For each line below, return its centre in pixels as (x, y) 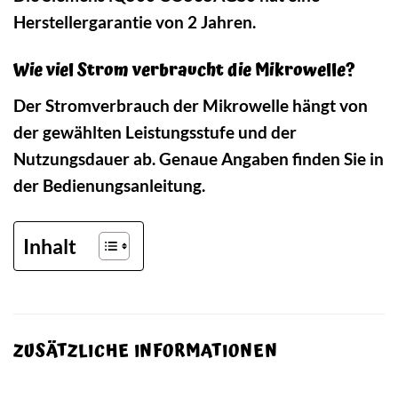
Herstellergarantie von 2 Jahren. (135, 21)
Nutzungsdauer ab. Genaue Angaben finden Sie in (199, 159)
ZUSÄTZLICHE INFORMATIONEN (146, 352)
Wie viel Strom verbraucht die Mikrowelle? (184, 70)
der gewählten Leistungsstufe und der (155, 132)
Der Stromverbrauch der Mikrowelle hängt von (191, 106)
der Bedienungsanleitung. (109, 186)
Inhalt (50, 246)
